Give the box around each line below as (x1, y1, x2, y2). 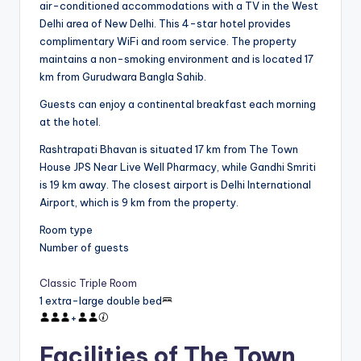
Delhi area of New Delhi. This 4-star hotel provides (39, 16, 291, 30)
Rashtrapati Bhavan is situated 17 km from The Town (39, 142, 298, 156)
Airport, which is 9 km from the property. (39, 195, 239, 209)
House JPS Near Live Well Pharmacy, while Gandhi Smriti (39, 160, 316, 173)
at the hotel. (39, 114, 101, 128)
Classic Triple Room (39, 276, 137, 289)
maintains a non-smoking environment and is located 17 (39, 52, 313, 65)
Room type (39, 222, 93, 236)
